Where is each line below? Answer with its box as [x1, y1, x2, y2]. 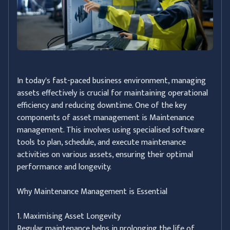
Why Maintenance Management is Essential [17, 185, 167, 199]
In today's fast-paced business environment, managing [17, 74, 206, 88]
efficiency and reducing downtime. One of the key [17, 99, 186, 113]
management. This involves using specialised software [17, 123, 204, 138]
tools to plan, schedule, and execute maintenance [17, 136, 186, 150]
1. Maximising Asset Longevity [17, 209, 121, 224]
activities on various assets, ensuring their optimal [17, 148, 193, 162]
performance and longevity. [17, 160, 111, 175]
